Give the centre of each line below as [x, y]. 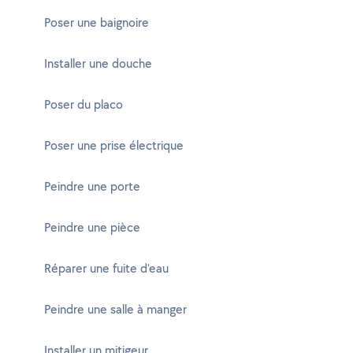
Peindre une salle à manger [115, 309]
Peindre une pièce [92, 227]
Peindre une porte [92, 186]
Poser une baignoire [97, 22]
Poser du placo [84, 104]
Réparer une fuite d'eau [106, 268]
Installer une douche [98, 63]
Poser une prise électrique [114, 145]
